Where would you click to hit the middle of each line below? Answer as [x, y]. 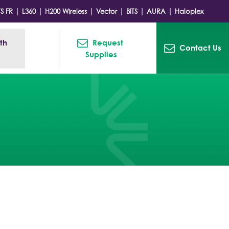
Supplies [101, 54]
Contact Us [200, 48]
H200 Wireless [66, 11]
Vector [107, 11]
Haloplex [189, 11]
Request [108, 42]
